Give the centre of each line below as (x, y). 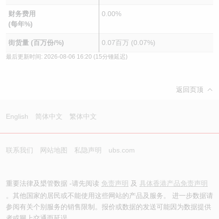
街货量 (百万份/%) (36, 43)
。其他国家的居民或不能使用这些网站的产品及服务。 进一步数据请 (109, 196)
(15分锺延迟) (110, 57)
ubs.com (122, 150)
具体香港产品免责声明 (174, 183)
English (17, 116)
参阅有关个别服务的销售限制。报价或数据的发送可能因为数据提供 (109, 207)
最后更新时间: (25, 57)
